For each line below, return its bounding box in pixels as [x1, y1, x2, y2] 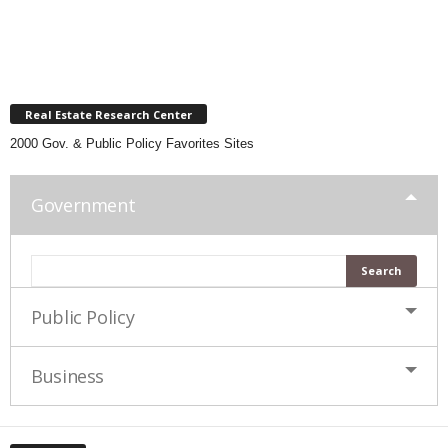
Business [31, 364, 105, 389]
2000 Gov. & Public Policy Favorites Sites [10, 136, 254, 152]
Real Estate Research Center [25, 107, 192, 123]
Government [31, 193, 136, 218]
